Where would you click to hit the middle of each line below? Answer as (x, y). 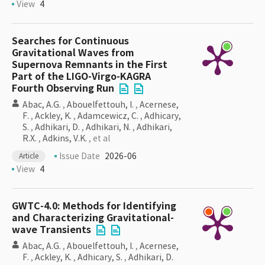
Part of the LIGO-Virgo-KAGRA (81, 77)
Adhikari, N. (108, 127)
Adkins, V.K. (65, 138)
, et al (98, 138)
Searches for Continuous (70, 41)
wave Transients (51, 230)
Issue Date (80, 156)
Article (29, 156)
